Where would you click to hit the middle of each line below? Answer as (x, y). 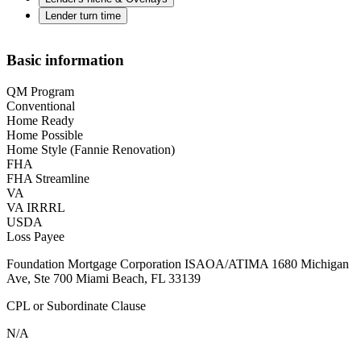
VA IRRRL (36, 208)
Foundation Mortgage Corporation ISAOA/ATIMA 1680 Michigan (178, 264)
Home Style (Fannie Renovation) (91, 150)
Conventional (41, 106)
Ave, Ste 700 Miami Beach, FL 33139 (104, 279)
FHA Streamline (48, 179)
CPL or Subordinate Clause (76, 306)
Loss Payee (35, 237)
